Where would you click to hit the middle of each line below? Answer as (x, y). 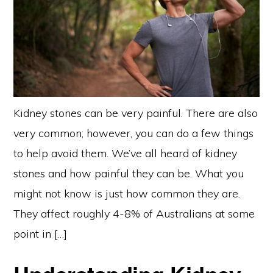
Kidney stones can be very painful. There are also (136, 113)
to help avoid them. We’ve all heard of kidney (126, 154)
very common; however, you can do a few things (134, 133)
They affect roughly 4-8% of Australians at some (134, 214)
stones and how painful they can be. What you (129, 174)
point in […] (41, 234)
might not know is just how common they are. (127, 194)
